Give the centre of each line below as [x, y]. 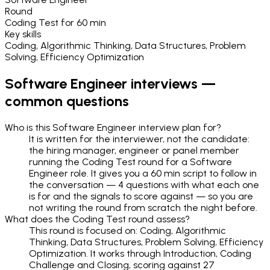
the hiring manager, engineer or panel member [134, 150]
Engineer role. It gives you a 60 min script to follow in [143, 173]
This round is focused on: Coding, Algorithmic [127, 230]
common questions [67, 101]
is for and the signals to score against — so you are [141, 196]
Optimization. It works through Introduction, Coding [140, 253]
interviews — [171, 83]
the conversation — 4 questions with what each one [144, 184]
